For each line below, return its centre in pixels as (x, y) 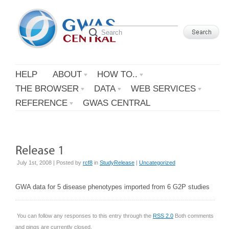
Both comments (193, 215)
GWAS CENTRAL (117, 103)
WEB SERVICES (163, 89)
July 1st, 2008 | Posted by (50, 162)
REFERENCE (41, 103)
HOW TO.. (117, 74)
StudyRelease (117, 162)
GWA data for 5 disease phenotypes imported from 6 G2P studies (112, 187)
